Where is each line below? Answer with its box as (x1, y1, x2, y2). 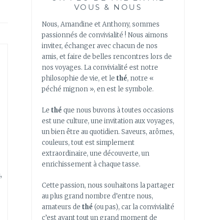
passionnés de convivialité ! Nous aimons (42, 31, 168, 40)
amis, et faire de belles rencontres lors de (42, 53, 172, 61)
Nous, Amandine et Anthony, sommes (42, 20, 160, 29)
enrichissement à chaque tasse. (42, 160, 140, 168)
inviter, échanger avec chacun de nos (42, 42, 158, 51)
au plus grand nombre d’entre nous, (42, 192, 153, 200)
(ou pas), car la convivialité (93, 202, 174, 211)
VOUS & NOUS (74, 2, 142, 12)
